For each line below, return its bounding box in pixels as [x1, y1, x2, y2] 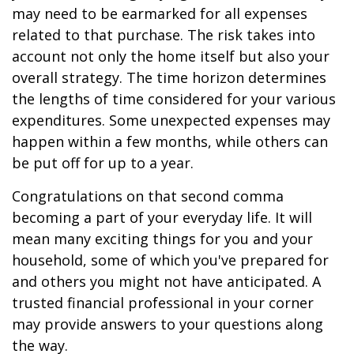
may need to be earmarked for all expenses [12, 4, 307, 23]
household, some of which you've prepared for [12, 250, 329, 269]
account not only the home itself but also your [12, 47, 330, 66]
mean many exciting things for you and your [12, 229, 313, 248]
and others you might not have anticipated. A [12, 272, 321, 291]
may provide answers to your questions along [12, 314, 323, 333]
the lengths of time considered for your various [12, 89, 336, 108]
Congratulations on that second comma [12, 186, 284, 205]
